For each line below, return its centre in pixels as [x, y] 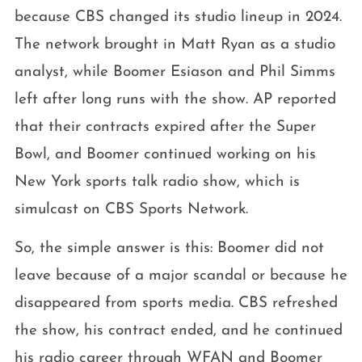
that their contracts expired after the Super [165, 128]
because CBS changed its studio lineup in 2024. [178, 18]
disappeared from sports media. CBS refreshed [176, 304]
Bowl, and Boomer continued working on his [165, 155]
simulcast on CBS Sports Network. [131, 210]
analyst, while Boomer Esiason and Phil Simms [175, 73]
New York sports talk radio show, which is [157, 183]
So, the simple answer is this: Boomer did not [169, 249]
